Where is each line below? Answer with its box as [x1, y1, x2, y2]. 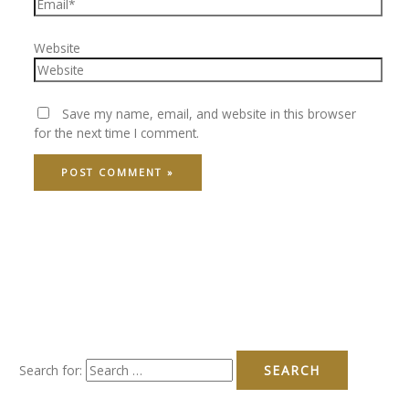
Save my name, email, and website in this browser [61, 104, 356, 122]
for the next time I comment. [33, 123, 199, 142]
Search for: [19, 362, 83, 380]
